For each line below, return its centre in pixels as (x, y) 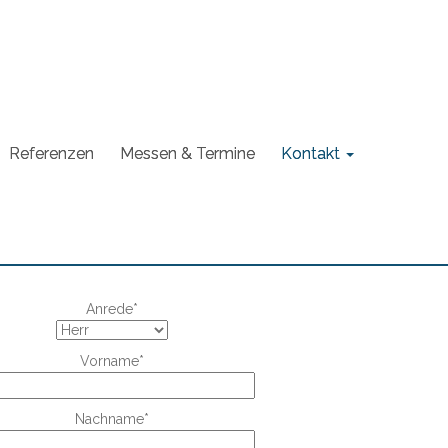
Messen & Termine (187, 153)
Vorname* (112, 361)
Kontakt (310, 153)
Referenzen (51, 153)
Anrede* (112, 309)
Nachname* (112, 419)
